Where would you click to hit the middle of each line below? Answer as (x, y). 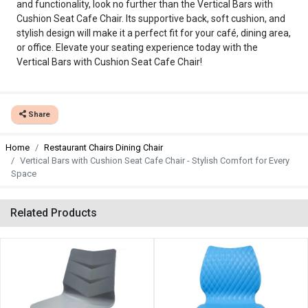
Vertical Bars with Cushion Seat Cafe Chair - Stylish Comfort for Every (155, 161)
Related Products (54, 213)
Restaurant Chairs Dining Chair (103, 147)
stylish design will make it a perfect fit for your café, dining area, (154, 33)
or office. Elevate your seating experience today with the (137, 47)
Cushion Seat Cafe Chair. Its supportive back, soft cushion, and (151, 19)
